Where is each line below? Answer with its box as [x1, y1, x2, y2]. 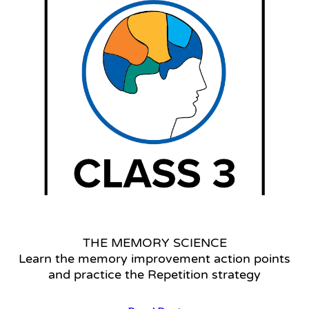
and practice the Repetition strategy [48, 267, 261, 283]
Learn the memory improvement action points [19, 251, 290, 267]
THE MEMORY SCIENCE [82, 235, 227, 251]
